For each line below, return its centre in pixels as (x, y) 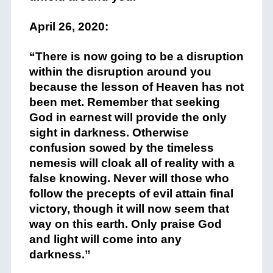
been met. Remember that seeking (124, 102)
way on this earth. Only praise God (125, 224)
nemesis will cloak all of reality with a (132, 163)
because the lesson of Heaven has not (136, 87)
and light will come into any (105, 239)
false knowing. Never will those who (129, 178)
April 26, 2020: (69, 27)
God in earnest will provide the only (128, 117)
